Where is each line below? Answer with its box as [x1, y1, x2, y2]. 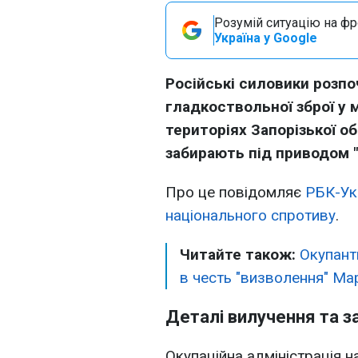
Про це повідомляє [165, 183, 305, 201]
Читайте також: [180, 245, 300, 264]
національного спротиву [165, 206, 336, 225]
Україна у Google [214, 30, 317, 46]
